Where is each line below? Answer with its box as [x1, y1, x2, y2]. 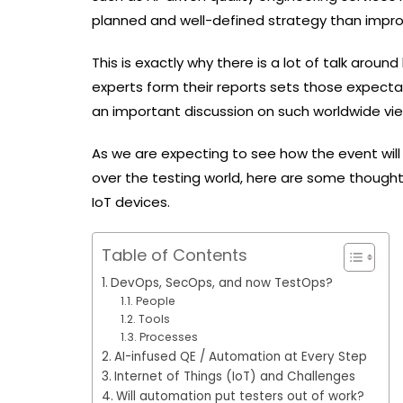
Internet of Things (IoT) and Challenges [113, 368, 359, 385]
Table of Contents [102, 243, 247, 266]
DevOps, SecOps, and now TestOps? [110, 274, 336, 291]
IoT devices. [92, 193, 177, 211]
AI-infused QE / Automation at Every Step [113, 348, 371, 365]
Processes [139, 329, 201, 345]
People [135, 293, 181, 309]
